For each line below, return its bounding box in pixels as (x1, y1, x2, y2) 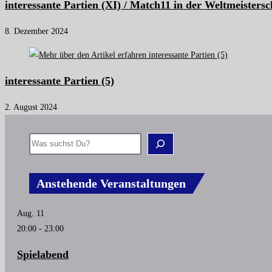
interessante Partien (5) (5, 74, 114, 87)
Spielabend (17, 248, 69, 260)
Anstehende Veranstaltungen (36, 176, 186, 190)
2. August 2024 (5, 102, 57, 112)
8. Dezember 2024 (5, 26, 68, 36)
